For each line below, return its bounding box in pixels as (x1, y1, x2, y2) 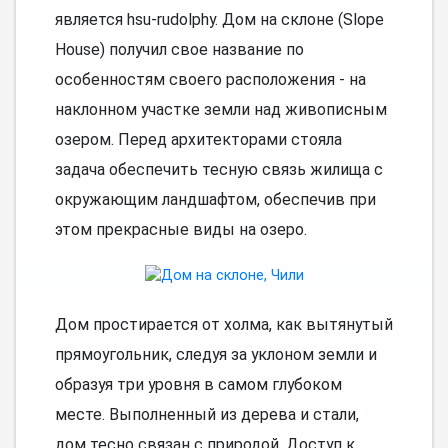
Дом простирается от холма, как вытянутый (54, 315, 393, 335)
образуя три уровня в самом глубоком (54, 375, 342, 395)
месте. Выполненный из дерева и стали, (54, 405, 359, 425)
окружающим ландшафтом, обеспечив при (54, 189, 376, 209)
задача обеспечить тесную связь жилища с (54, 159, 383, 179)
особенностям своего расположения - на (54, 69, 366, 89)
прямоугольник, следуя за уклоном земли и (54, 345, 377, 365)
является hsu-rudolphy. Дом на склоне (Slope (54, 9, 384, 29)
